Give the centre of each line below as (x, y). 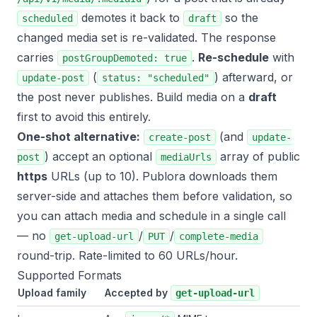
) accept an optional (100, 156)
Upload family (52, 293)
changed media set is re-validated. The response (146, 38)
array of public (258, 156)
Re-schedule (234, 57)
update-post (53, 78)
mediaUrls (186, 157)
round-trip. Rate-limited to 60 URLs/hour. (127, 255)
